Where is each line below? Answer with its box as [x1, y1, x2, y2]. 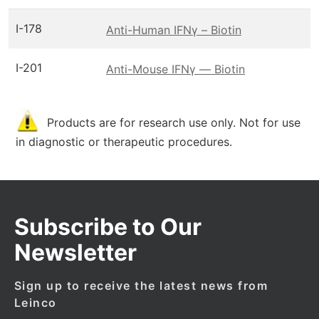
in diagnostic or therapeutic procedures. [16, 135, 232, 149]
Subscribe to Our [14, 213, 202, 241]
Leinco [14, 296, 57, 310]
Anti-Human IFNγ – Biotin [106, 22, 241, 37]
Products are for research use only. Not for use [47, 115, 300, 130]
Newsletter [14, 239, 137, 266]
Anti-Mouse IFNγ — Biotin [106, 61, 245, 76]
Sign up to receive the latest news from [14, 278, 268, 293]
